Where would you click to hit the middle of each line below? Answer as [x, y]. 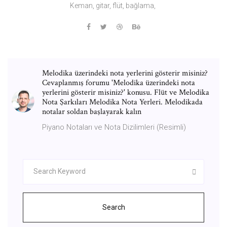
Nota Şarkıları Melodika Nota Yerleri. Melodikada [122, 102]
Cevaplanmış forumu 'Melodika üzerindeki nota [119, 83]
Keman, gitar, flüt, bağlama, [113, 5]
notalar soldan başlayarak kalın [92, 111]
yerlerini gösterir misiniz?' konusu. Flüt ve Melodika [126, 92]
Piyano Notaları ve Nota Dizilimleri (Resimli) [114, 127]
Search [113, 207]
